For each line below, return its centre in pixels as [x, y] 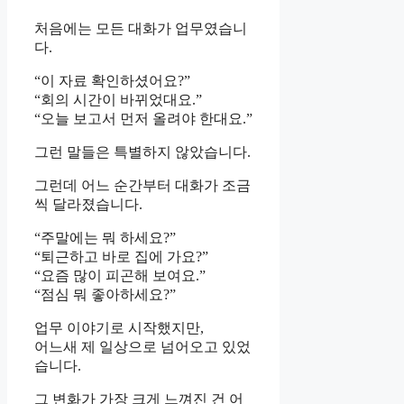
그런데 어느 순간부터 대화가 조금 [142, 186]
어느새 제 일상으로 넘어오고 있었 [142, 347]
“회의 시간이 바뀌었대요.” [118, 100]
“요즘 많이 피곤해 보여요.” [120, 276]
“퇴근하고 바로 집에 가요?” [121, 257]
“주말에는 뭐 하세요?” [105, 238]
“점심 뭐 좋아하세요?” [105, 295]
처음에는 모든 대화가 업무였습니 [141, 29]
